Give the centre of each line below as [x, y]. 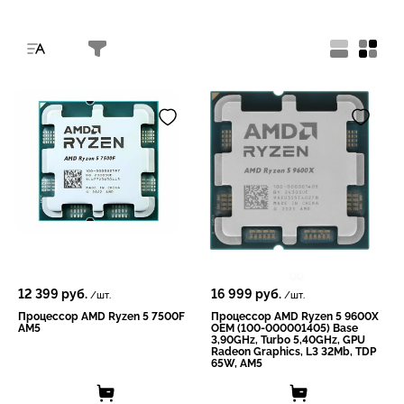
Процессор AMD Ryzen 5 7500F [101, 317]
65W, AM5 [237, 364]
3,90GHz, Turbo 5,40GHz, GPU [288, 340]
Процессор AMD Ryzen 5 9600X [295, 317]
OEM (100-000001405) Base [285, 329]
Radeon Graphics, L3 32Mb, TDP [294, 352]
